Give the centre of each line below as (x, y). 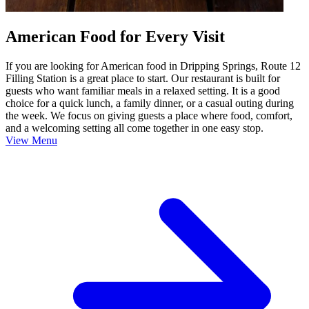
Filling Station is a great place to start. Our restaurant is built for (143, 79)
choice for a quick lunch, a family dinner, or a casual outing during (150, 103)
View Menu (31, 141)
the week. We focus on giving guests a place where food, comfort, (149, 116)
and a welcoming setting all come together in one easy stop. (134, 128)
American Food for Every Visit (115, 37)
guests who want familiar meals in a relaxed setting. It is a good (143, 91)
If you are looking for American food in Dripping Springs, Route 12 (153, 66)
